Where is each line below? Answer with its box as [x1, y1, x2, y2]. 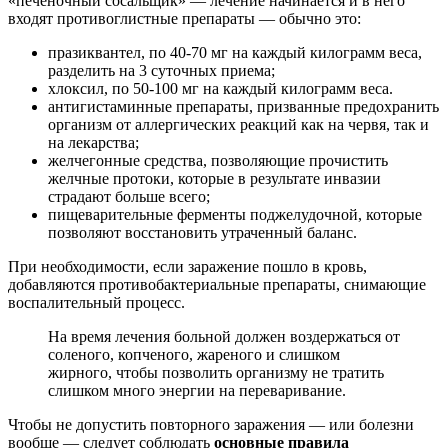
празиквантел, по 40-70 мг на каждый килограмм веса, [48, 43, 422, 61]
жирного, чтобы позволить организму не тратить [48, 363, 384, 381]
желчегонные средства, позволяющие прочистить [48, 151, 388, 169]
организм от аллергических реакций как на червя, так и [48, 115, 429, 133]
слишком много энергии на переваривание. [48, 381, 346, 399]
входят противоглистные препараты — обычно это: [8, 9, 361, 27]
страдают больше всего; [48, 187, 210, 205]
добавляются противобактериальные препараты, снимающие [8, 275, 426, 293]
